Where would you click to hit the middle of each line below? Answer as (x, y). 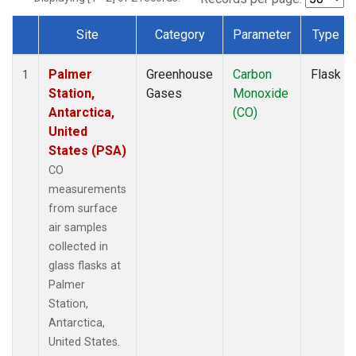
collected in (78, 246)
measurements (87, 189)
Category (180, 34)
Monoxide (261, 93)
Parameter (262, 34)
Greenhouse (180, 74)
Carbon (252, 74)
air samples (78, 227)
